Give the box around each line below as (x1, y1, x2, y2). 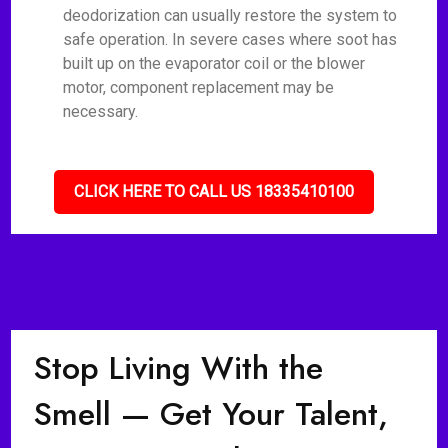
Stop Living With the (34, 345, 324, 391)
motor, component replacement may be (63, 78, 335, 97)
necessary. (63, 102, 139, 121)
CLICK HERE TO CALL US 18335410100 (74, 182, 355, 201)
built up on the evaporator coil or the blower (63, 54, 366, 73)
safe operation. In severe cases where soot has (63, 30, 398, 49)
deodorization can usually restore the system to (63, 6, 398, 25)
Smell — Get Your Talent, (34, 391, 389, 437)
